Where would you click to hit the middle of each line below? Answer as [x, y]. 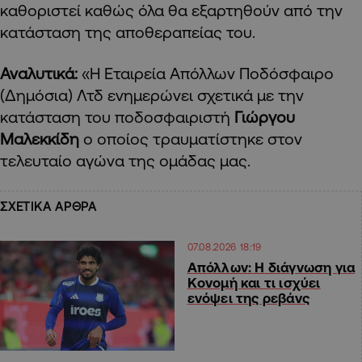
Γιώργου [265, 116]
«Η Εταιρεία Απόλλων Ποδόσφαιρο [208, 73]
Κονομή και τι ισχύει [254, 282]
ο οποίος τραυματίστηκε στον [193, 138]
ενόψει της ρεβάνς [248, 297]
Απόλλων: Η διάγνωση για [271, 267]
